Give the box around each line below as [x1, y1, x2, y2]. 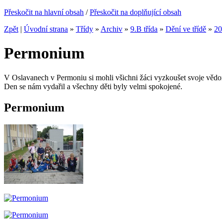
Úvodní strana [24, 25, 68, 33]
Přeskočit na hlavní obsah [4, 8, 84, 16]
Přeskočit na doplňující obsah [90, 8, 181, 16]
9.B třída [130, 25, 158, 33]
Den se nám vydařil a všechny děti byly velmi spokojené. [4, 82, 182, 91]
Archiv [101, 25, 122, 33]
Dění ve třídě [166, 25, 206, 33]
